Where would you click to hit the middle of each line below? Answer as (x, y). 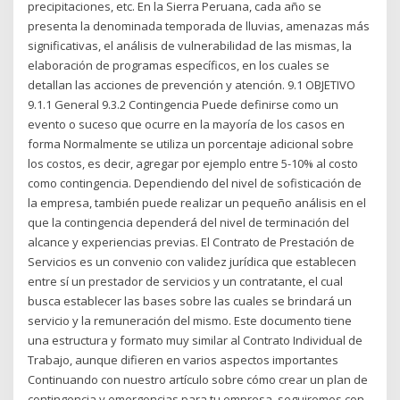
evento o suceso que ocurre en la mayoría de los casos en (187, 124)
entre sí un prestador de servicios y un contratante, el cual (186, 281)
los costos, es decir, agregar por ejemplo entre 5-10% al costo (193, 163)
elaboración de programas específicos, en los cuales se (179, 65)
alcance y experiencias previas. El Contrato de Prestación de (192, 242)
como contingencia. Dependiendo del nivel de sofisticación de (195, 183)
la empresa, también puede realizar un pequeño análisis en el (197, 202)
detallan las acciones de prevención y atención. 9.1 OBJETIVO (192, 84)
